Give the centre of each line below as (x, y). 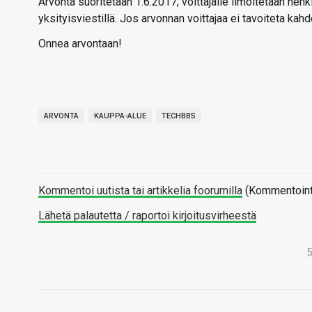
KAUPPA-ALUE (120, 116)
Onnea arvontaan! (80, 44)
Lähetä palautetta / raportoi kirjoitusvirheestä (147, 216)
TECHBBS (179, 116)
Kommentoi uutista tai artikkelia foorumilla (140, 190)
